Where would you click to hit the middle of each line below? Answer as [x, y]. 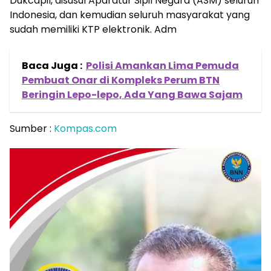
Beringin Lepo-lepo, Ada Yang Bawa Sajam [132, 94]
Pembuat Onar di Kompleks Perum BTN [121, 80]
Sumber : [32, 128]
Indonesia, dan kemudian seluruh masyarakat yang [130, 15]
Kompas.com [85, 128]
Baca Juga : [52, 65]
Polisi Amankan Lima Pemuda [162, 65]
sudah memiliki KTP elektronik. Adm [93, 29]
